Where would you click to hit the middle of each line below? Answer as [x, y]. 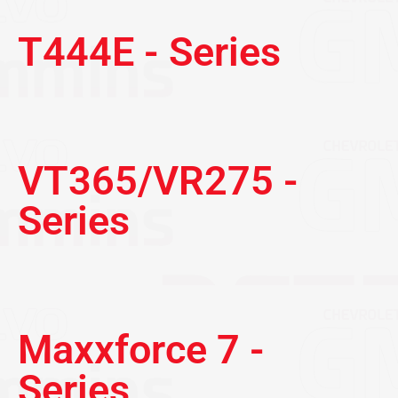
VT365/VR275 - [158, 180]
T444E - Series [149, 52]
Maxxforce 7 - [141, 349]
